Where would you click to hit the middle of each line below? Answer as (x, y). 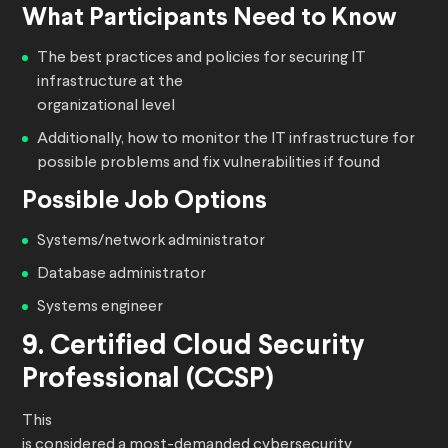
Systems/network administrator (151, 241)
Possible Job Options (144, 202)
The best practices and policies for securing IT (201, 58)
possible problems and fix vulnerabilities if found (208, 163)
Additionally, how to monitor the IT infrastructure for (226, 139)
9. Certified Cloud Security (193, 347)
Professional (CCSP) (148, 380)
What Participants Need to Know (209, 19)
